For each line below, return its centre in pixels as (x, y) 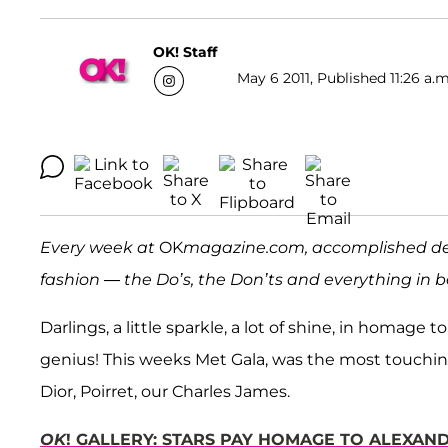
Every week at (99, 248)
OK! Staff (185, 51)
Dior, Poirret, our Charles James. (165, 392)
